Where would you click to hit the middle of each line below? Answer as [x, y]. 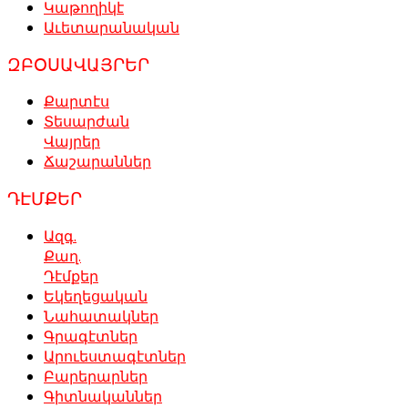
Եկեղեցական [96, 296]
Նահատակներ [101, 316]
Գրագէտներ [91, 336]
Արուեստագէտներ [115, 356]
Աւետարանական [112, 27]
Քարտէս [76, 102]
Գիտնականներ [103, 396]
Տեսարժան [87, 122]
